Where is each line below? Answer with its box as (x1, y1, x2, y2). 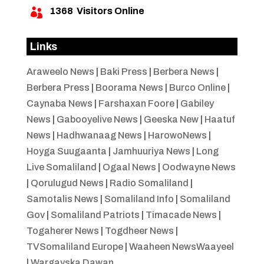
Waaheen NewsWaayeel (128, 241, 234, 252)
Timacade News (145, 209, 217, 220)
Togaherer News (26, 225, 99, 236)
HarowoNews (147, 130, 207, 140)
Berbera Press (26, 82, 90, 93)
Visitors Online (72, 5, 144, 16)
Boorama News (95, 82, 163, 93)
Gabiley (180, 98, 214, 108)
